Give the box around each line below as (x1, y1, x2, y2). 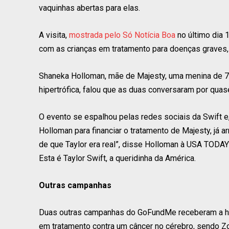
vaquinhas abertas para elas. (39, 3, 140, 13)
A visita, (39, 30, 69, 40)
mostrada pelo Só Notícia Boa (69, 30, 175, 40)
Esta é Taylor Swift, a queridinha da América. (39, 153, 196, 164)
